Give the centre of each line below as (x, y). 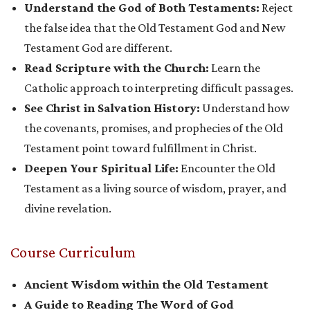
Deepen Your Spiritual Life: (101, 168)
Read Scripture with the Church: (117, 68)
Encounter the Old (227, 168)
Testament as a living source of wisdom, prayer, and (155, 189)
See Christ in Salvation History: (112, 108)
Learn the (235, 68)
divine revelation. (68, 209)
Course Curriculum (73, 253)
